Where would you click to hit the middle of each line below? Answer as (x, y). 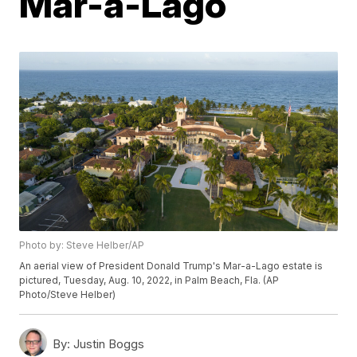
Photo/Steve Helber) (68, 294)
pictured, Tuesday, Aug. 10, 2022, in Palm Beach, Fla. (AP (149, 280)
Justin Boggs (108, 343)
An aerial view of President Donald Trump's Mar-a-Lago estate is (171, 265)
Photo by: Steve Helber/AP (82, 245)
